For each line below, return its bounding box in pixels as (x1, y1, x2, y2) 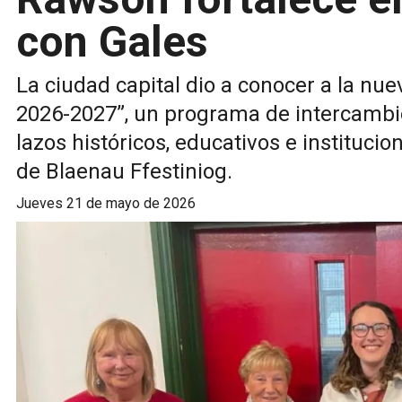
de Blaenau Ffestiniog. (16, 159, 232, 185)
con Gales (16, 16, 208, 68)
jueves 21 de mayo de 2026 (24, 195, 196, 213)
